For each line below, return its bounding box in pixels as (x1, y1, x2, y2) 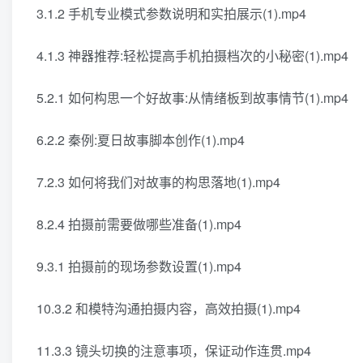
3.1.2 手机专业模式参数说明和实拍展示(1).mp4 (36, 4, 306, 23)
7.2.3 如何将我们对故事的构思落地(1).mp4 (36, 173, 280, 191)
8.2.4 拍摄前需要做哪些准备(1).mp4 (36, 215, 241, 233)
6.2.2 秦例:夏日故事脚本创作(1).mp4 (36, 130, 245, 149)
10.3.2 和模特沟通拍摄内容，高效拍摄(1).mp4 (36, 299, 301, 318)
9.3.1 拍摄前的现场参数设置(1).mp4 (36, 257, 241, 275)
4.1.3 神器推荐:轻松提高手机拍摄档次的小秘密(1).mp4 (36, 46, 348, 65)
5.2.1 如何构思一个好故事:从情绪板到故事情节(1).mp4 (36, 88, 348, 107)
